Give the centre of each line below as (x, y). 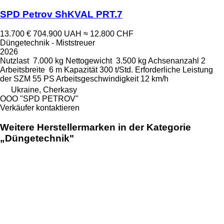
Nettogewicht (89, 61)
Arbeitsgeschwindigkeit (97, 79)
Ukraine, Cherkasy (44, 90)
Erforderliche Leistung (174, 70)
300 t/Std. (116, 70)
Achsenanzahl (173, 61)
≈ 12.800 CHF (108, 34)
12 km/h (154, 79)
